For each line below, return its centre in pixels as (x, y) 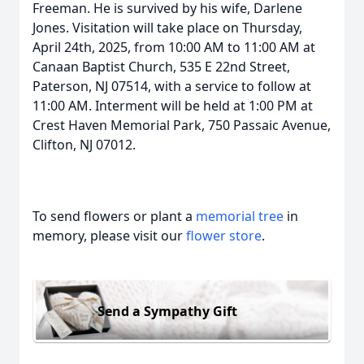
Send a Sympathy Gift (167, 311)
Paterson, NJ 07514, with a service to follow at (172, 86)
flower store (224, 236)
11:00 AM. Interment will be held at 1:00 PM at (173, 106)
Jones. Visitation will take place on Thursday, (167, 28)
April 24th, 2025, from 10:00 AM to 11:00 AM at (174, 47)
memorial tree (240, 216)
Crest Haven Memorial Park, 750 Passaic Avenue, (182, 125)
